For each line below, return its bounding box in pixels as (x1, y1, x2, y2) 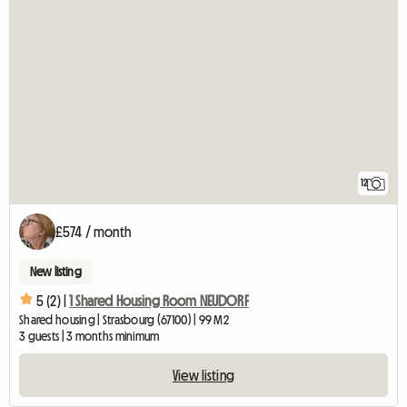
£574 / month (55, 224, 131, 240)
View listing (173, 368, 234, 383)
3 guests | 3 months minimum (19, 330, 160, 343)
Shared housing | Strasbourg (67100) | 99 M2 (19, 313, 230, 327)
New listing (30, 265, 82, 279)
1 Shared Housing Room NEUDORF (69, 293, 249, 308)
